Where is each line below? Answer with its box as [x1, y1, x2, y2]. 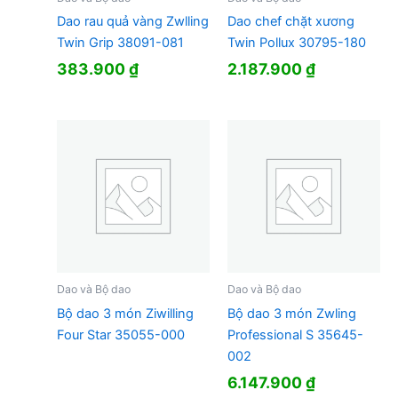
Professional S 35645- [227, 326, 363, 343]
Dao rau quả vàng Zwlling [56, 13, 209, 30]
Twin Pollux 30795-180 [227, 35, 366, 52]
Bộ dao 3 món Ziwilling [56, 305, 194, 322]
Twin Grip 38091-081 [56, 35, 184, 52]
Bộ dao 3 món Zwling [227, 305, 356, 322]
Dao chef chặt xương [227, 13, 354, 30]
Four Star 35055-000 [56, 326, 185, 343]
